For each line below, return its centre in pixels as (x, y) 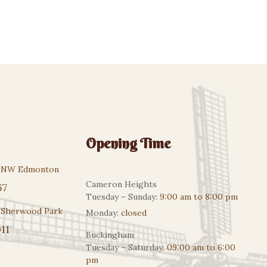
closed (133, 212)
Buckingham (110, 235)
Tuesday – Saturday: (126, 247)
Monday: (102, 212)
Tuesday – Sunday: (123, 196)
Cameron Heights (121, 184)
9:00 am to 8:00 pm (199, 196)
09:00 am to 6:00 (201, 247)
